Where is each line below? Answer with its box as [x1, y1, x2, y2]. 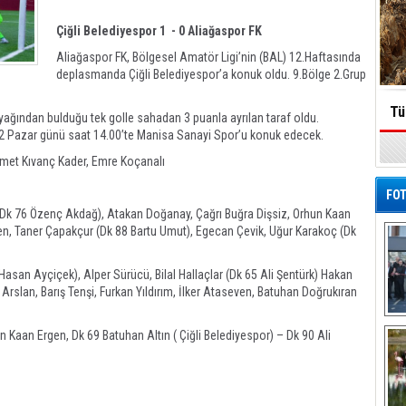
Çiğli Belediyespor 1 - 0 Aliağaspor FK [56, 24, 262, 38]
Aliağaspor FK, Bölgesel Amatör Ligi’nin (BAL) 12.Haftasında [56, 50, 361, 64]
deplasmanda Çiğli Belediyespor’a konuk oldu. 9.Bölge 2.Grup [56, 67, 366, 82]
